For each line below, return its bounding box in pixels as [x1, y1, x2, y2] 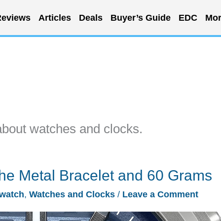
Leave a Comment [122, 189, 198, 199]
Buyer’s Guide [110, 12, 171, 23]
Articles [38, 12, 71, 23]
